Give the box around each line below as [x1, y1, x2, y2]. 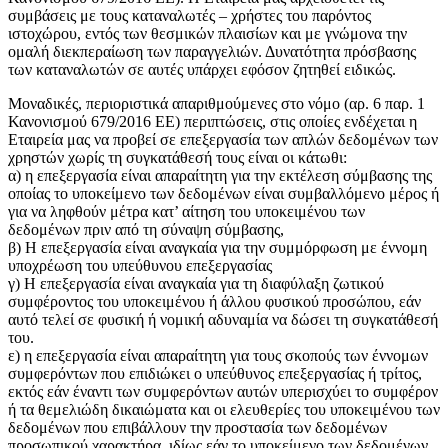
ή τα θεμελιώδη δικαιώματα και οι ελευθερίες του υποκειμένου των [8, 400, 440, 418]
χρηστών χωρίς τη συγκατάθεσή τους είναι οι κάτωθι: [8, 148, 347, 166]
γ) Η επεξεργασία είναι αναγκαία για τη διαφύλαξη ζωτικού [8, 274, 384, 292]
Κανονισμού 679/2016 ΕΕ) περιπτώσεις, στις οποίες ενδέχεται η [8, 112, 417, 130]
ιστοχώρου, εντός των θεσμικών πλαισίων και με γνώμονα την [8, 24, 407, 42]
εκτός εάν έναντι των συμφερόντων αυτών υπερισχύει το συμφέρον [8, 382, 438, 400]
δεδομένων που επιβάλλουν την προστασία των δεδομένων [8, 418, 387, 436]
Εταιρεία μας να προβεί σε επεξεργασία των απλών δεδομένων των [8, 130, 438, 148]
